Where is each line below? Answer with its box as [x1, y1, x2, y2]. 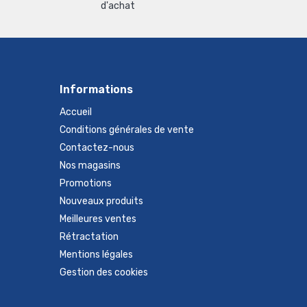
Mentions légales [60, 249, 133, 260]
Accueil [60, 106, 92, 118]
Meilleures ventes [60, 213, 136, 225]
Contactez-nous [60, 142, 134, 153]
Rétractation [60, 231, 119, 243]
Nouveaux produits [60, 195, 143, 207]
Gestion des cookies [60, 267, 148, 278]
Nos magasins [60, 160, 121, 171]
